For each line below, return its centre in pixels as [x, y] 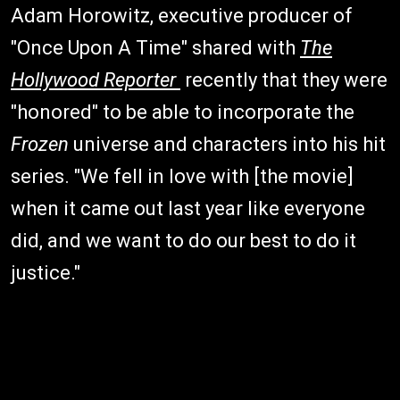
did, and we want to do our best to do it [183, 240]
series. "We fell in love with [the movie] [182, 176]
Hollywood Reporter [96, 79]
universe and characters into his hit [227, 144]
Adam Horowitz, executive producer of [182, 15]
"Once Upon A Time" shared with [155, 47]
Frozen [40, 144]
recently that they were [286, 79]
